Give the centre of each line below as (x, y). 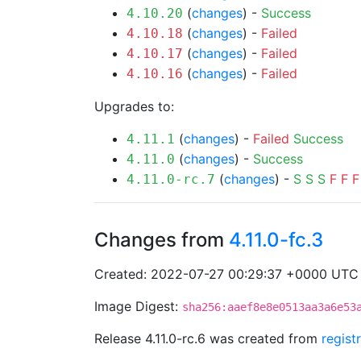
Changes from (162, 240)
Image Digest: (138, 306)
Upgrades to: (134, 106)
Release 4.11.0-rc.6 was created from (208, 338)
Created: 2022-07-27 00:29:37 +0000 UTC (226, 274)
